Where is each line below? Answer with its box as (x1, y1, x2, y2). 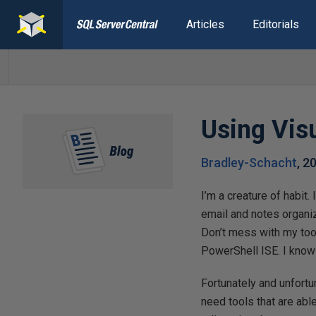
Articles (186, 18, 224, 31)
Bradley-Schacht (201, 155, 298, 170)
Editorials (252, 18, 299, 31)
